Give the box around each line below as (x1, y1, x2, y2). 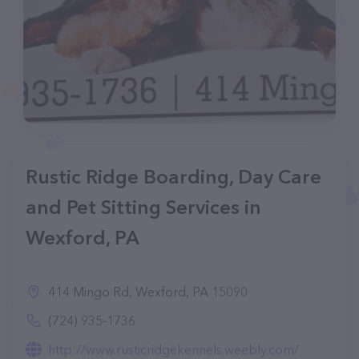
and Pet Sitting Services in (26, 196, 261, 219)
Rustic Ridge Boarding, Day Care (26, 165, 321, 188)
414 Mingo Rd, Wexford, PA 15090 (48, 284, 248, 300)
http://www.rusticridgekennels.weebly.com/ (48, 341, 299, 357)
